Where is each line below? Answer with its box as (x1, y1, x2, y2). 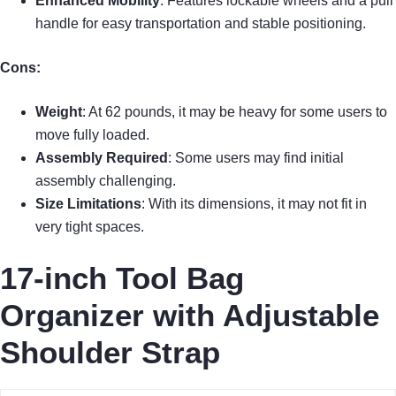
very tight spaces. (35, 218, 144, 234)
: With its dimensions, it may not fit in (141, 195, 367, 211)
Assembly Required (35, 149, 168, 165)
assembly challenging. (35, 172, 176, 188)
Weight (35, 103, 82, 119)
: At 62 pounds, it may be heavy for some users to (82, 103, 387, 119)
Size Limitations (35, 195, 141, 211)
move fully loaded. (35, 126, 149, 142)
